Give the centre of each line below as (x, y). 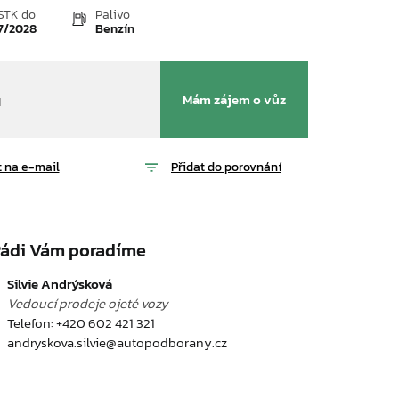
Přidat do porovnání (226, 167)
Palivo (113, 15)
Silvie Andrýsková (59, 284)
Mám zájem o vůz (234, 99)
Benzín (115, 29)
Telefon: (31, 323)
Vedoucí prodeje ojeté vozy (87, 303)
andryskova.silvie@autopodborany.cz (117, 342)
